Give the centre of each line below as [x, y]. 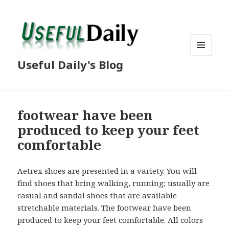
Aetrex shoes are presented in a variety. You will [107, 171]
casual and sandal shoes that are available [97, 196]
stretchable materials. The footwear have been [105, 208]
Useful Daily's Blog [71, 65]
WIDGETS [205, 77]
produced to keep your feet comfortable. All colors [110, 220]
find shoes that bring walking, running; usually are [114, 183]
